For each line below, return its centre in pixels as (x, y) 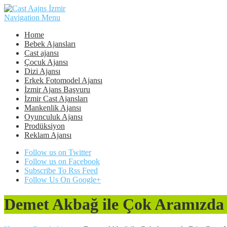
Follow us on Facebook (62, 161)
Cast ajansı (42, 53)
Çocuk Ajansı (46, 62)
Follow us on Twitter (58, 152)
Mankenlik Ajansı (53, 108)
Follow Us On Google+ (63, 180)
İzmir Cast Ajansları (56, 99)
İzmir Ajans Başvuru (57, 89)
